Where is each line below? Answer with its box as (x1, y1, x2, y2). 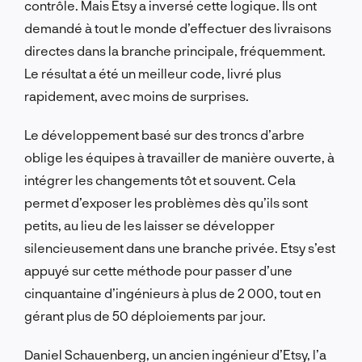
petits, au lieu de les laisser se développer (24, 217, 275, 233)
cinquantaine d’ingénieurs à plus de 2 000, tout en (24, 284, 321, 301)
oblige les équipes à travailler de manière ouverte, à (24, 149, 335, 165)
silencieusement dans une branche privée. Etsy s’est (24, 239, 335, 255)
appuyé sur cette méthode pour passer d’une (24, 262, 293, 278)
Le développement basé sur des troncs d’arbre (24, 126, 305, 142)
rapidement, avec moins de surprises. (24, 87, 249, 103)
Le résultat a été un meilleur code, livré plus (24, 65, 281, 81)
